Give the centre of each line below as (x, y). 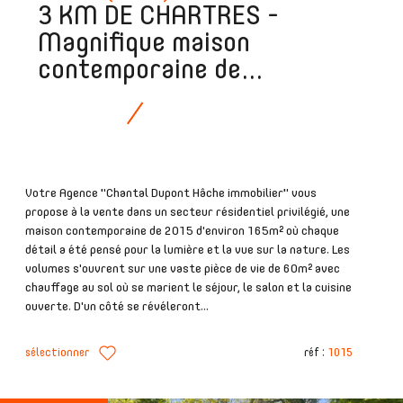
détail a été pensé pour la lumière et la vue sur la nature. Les (188, 250)
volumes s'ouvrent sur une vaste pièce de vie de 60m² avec (183, 269)
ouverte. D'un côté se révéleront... (117, 306)
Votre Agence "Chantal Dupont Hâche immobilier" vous (171, 193)
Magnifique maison (144, 44)
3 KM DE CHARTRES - (159, 17)
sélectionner (57, 353)
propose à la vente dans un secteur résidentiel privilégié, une (188, 212)
